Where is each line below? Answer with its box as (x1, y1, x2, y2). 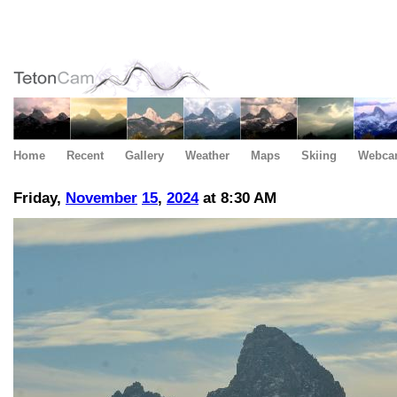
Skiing (301, 149, 337, 162)
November (66, 190, 137, 207)
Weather (185, 149, 230, 162)
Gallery (125, 149, 164, 162)
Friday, (13, 190, 66, 207)
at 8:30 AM (198, 190, 276, 207)
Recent (66, 149, 104, 162)
